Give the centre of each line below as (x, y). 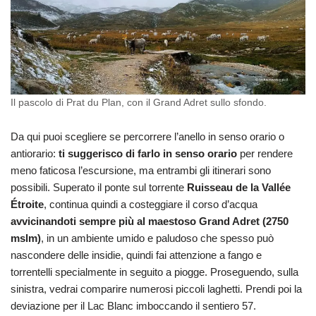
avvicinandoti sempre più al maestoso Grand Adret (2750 (150, 221)
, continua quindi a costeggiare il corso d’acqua (151, 205)
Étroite (27, 205)
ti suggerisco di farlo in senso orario (149, 154)
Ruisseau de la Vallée (239, 188)
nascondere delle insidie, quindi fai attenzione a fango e (136, 255)
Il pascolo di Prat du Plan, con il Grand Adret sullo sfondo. (139, 103)
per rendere (266, 154)
